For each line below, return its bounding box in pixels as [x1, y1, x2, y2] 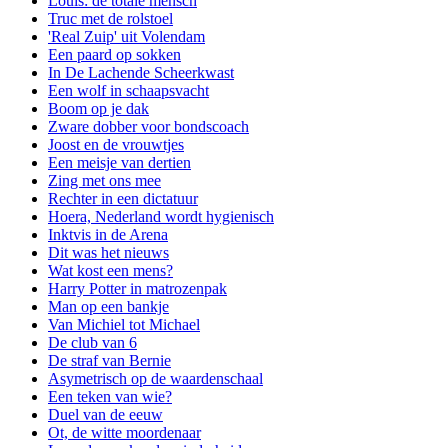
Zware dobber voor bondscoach [48, 117, 249, 135]
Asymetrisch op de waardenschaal [48, 369, 263, 387]
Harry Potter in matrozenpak [48, 279, 227, 297]
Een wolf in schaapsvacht [48, 81, 209, 99]
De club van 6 [48, 333, 137, 351]
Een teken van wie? [48, 387, 172, 405]
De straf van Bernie [48, 351, 171, 369]
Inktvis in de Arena [48, 225, 168, 243]
